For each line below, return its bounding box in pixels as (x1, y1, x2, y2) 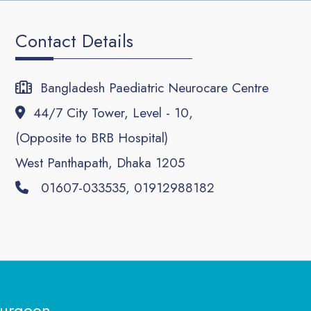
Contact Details (15, 27, 133, 54)
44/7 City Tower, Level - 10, (24, 103, 193, 123)
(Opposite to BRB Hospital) (15, 128, 168, 148)
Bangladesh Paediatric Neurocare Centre (31, 78, 269, 98)
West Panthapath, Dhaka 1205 (15, 153, 185, 173)
